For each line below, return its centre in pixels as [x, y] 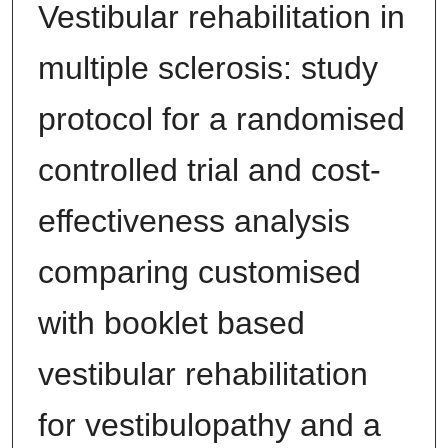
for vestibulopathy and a [209, 424]
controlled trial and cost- [209, 169]
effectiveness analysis [193, 220]
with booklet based [171, 322]
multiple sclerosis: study [207, 67]
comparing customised [199, 271]
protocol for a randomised [221, 118]
